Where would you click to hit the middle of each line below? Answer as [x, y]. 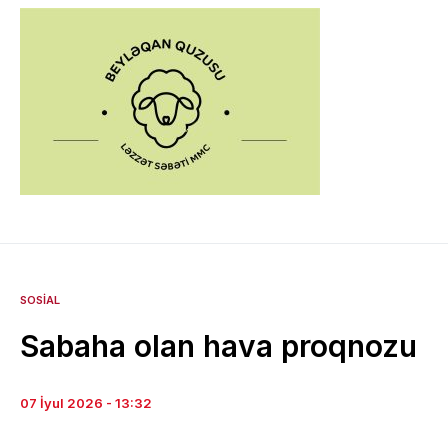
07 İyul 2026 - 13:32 [86, 403]
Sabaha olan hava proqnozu [218, 346]
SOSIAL [40, 300]
